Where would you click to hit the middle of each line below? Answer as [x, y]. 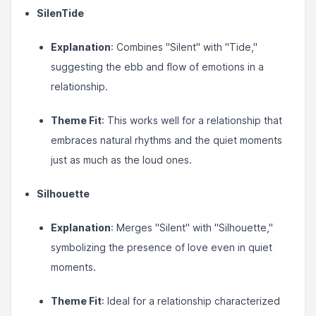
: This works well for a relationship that [192, 120]
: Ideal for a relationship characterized [191, 301]
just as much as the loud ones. [121, 160]
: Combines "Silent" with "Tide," [184, 47]
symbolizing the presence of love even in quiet [162, 247]
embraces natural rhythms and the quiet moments [166, 140]
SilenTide [60, 13]
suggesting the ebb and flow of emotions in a [157, 67]
